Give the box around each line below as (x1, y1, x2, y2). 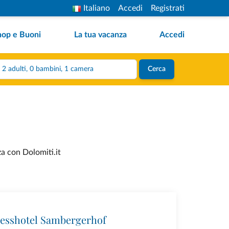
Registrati (151, 4, 185, 12)
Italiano (83, 4, 110, 12)
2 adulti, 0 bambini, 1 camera (64, 65, 94, 73)
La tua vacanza (74, 31, 127, 39)
